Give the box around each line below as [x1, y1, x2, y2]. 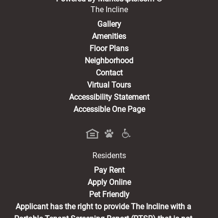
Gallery [97, 19, 121, 29]
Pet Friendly [89, 189, 129, 199]
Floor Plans [90, 43, 128, 53]
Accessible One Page [73, 104, 145, 114]
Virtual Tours [87, 80, 131, 90]
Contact [95, 68, 123, 77]
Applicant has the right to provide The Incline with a [15, 201, 191, 211]
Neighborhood [85, 55, 133, 65]
